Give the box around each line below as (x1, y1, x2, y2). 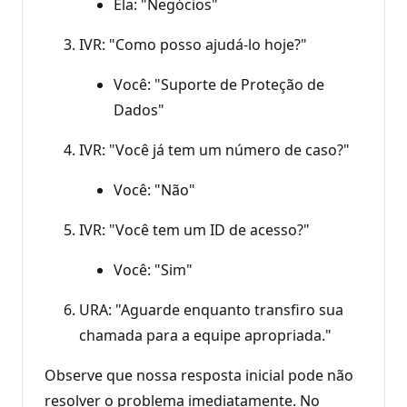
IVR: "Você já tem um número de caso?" (79, 139, 350, 160)
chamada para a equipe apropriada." (79, 324, 332, 345)
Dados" (114, 99, 164, 120)
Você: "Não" (114, 179, 195, 200)
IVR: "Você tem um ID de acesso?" (79, 219, 310, 240)
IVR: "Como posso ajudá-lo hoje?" (79, 34, 307, 55)
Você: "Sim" (114, 259, 193, 280)
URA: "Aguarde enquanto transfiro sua (79, 299, 343, 320)
